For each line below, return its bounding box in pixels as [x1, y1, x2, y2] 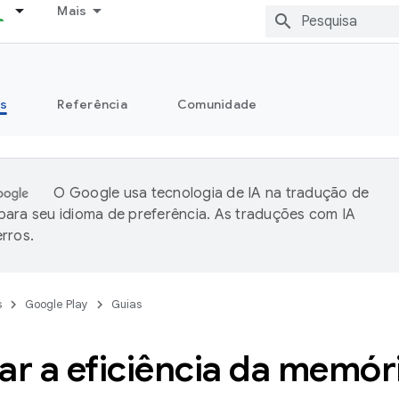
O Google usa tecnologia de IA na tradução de [53, 184, 370, 202]
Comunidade [176, 96, 257, 112]
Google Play [25, 297, 88, 312]
